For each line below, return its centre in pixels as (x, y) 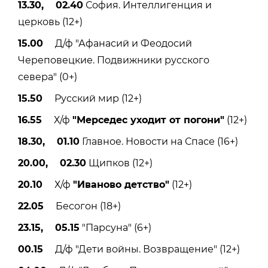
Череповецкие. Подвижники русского (114, 60)
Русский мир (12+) (92, 98)
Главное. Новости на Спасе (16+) (159, 141)
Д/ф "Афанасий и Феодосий (118, 43)
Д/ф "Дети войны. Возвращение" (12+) (141, 249)
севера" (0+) (48, 77)
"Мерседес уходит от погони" (148, 120)
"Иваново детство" (121, 184)
